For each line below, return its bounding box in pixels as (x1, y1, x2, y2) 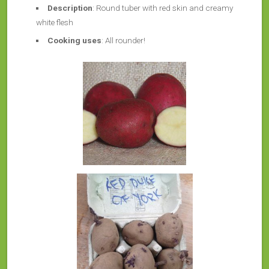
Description (47, 3, 92, 13)
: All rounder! (101, 35, 145, 45)
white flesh (36, 17, 73, 27)
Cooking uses (47, 35, 101, 45)
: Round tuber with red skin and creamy (92, 3, 233, 13)
